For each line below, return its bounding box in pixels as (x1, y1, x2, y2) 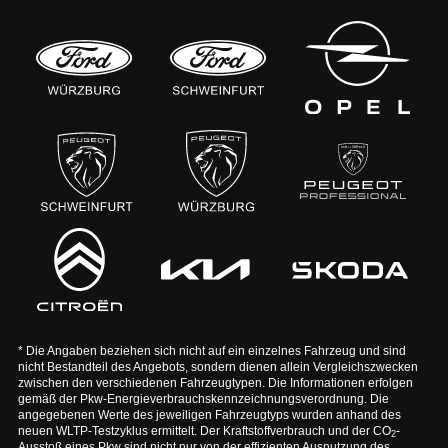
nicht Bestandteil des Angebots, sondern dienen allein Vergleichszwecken (17, 360, 418, 375)
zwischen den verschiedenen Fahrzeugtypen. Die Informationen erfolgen (17, 376, 413, 391)
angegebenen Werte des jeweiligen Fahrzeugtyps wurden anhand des (17, 408, 401, 423)
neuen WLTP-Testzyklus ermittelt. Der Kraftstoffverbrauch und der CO (17, 424, 391, 439)
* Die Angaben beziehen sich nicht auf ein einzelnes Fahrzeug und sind (17, 344, 406, 359)
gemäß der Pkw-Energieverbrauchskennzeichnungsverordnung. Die (17, 392, 389, 407)
